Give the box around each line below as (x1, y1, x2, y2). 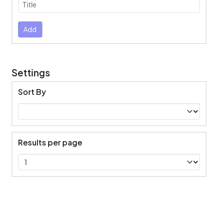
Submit (18, 18, 41, 27)
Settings (12, 67, 50, 79)
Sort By (18, 87, 46, 97)
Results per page (18, 138, 82, 147)
